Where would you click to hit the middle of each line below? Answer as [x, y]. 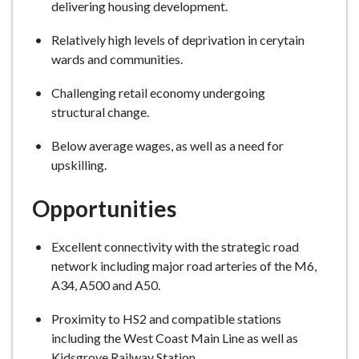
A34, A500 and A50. [106, 285]
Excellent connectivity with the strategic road [175, 246]
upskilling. [79, 165]
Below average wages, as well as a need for [167, 145]
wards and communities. [117, 59]
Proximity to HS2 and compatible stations [166, 319]
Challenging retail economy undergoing [158, 93]
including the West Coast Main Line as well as [175, 338]
